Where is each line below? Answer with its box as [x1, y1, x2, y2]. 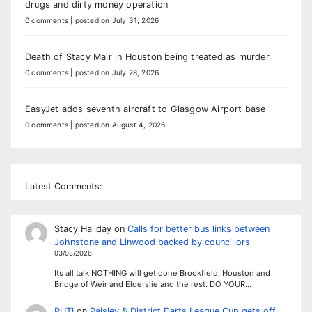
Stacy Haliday [54, 223, 111, 234]
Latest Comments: [25, 180, 102, 192]
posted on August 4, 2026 [75, 120, 166, 130]
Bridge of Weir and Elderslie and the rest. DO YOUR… [54, 279, 251, 289]
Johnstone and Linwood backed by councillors [54, 236, 250, 247]
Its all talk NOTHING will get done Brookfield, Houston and [54, 267, 270, 278]
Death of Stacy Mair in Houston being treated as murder [25, 52, 270, 63]
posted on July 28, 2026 [75, 68, 159, 77]
